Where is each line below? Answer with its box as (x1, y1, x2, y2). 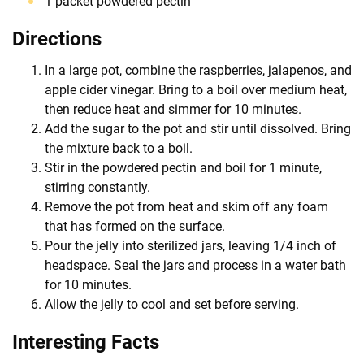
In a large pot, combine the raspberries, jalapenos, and (45, 62, 352, 78)
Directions (12, 27, 102, 50)
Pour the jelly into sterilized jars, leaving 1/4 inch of (45, 237, 336, 253)
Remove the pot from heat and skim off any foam (45, 198, 328, 214)
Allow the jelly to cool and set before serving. (45, 296, 299, 312)
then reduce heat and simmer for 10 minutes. (45, 101, 301, 117)
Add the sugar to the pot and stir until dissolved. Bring (45, 120, 351, 136)
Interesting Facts (12, 330, 159, 353)
